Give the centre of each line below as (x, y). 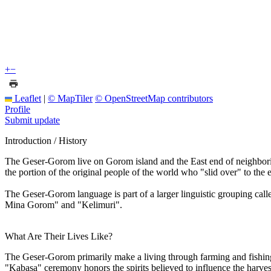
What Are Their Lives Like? (59, 236)
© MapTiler (70, 98)
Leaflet (27, 98)
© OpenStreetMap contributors (154, 98)
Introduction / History (46, 140)
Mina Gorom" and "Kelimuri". (64, 204)
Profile (18, 109)
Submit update (32, 120)
